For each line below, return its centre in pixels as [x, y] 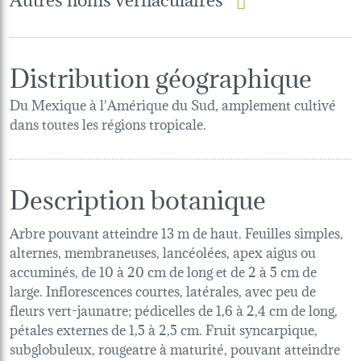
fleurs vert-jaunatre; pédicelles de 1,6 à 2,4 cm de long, [174, 309]
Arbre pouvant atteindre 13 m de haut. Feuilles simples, [176, 231]
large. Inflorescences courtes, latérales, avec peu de [163, 289]
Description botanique [138, 197]
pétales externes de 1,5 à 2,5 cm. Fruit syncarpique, [164, 328]
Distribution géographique [161, 75]
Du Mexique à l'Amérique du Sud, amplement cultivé [173, 103]
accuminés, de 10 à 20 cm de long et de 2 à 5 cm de [163, 270]
